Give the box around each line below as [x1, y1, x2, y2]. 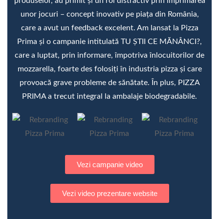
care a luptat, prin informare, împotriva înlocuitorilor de [15, 51, 204, 59]
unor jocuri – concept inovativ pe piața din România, [20, 10, 199, 18]
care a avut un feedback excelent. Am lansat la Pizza [21, 23, 198, 32]
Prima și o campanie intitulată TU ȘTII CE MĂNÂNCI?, [17, 37, 202, 45]
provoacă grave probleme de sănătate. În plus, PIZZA [19, 78, 200, 87]
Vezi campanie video [76, 160, 143, 169]
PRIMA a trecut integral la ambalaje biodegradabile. [22, 92, 197, 100]
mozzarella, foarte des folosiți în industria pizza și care [17, 65, 202, 73]
